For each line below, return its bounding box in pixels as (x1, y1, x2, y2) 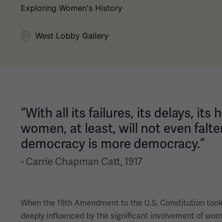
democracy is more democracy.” (21, 136, 205, 152)
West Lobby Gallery (35, 31, 109, 41)
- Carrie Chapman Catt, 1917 (21, 155, 142, 168)
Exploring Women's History (21, 3, 122, 13)
